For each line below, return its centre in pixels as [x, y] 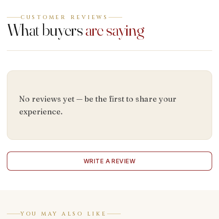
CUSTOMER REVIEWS [65, 17]
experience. [41, 111]
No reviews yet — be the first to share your [98, 99]
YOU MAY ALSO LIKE [64, 214]
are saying [115, 30]
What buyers [46, 30]
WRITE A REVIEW [109, 161]
